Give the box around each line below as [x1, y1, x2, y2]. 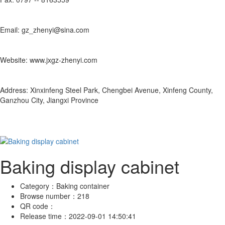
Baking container [56, 180, 109, 191]
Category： [20, 180, 56, 191]
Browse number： [20, 190, 77, 201]
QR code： [20, 200, 57, 211]
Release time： [20, 210, 69, 221]
